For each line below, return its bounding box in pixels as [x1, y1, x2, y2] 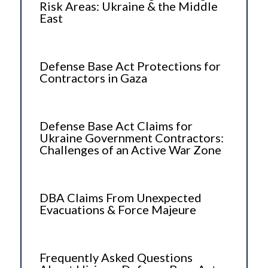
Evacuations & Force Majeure [39, 202, 196, 217]
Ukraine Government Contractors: [39, 130, 224, 145]
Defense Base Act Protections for [39, 58, 221, 73]
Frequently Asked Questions [39, 249, 193, 264]
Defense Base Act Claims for [39, 118, 193, 133]
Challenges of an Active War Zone [39, 142, 221, 157]
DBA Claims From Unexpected [39, 190, 202, 205]
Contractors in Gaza [39, 70, 147, 85]
